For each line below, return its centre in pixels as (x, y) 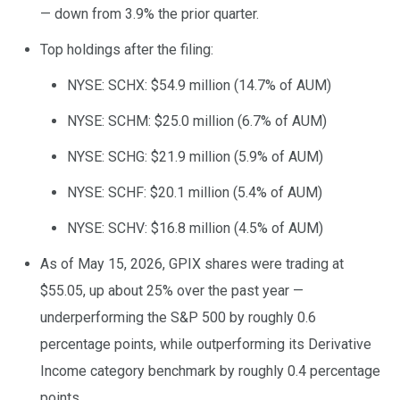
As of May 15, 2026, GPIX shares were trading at (192, 264)
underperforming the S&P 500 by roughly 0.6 (178, 318)
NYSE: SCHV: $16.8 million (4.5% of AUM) (195, 229)
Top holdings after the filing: (127, 50)
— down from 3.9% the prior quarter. (150, 14)
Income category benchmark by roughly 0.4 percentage (210, 371)
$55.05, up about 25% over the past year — (172, 291)
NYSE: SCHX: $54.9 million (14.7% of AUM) (199, 86)
